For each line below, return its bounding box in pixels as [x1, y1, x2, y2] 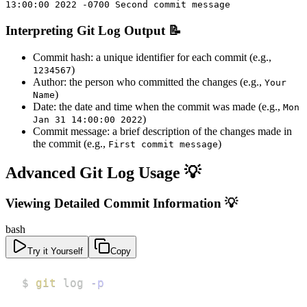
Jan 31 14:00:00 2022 [33, 114, 143, 125]
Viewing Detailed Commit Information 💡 [5, 195, 238, 210]
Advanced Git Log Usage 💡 [5, 163, 201, 182]
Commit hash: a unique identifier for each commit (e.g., [33, 51, 271, 63]
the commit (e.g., [33, 137, 108, 149]
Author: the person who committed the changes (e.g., [33, 75, 265, 88]
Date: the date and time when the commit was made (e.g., [33, 100, 283, 112]
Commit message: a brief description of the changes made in [33, 125, 292, 137]
